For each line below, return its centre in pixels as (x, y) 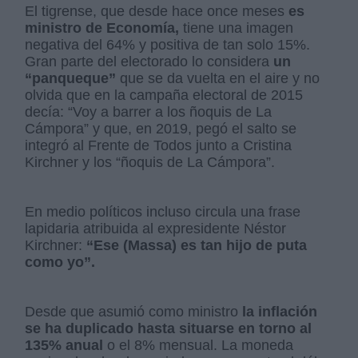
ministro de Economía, (102, 28)
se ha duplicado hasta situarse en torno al (169, 329)
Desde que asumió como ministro (132, 312)
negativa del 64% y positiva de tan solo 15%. (168, 45)
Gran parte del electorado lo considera (147, 62)
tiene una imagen (237, 28)
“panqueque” (71, 79)
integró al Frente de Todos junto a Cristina (159, 146)
